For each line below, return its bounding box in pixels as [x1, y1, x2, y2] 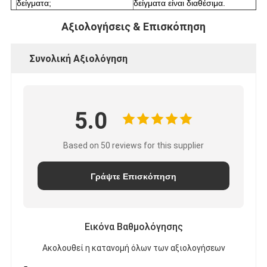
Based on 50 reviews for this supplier [63, 141, 204, 151]
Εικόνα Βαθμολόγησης [84, 221, 183, 233]
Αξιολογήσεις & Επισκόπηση [61, 20, 206, 33]
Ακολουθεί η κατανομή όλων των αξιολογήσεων [42, 243, 225, 253]
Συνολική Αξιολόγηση [29, 53, 128, 65]
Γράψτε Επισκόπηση [91, 172, 176, 182]
